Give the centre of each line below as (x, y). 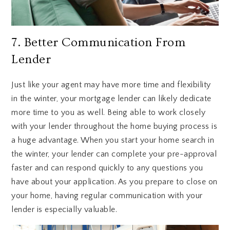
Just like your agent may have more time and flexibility (111, 84)
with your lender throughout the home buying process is (114, 126)
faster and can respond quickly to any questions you (107, 168)
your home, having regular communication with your (107, 195)
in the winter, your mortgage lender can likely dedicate (111, 98)
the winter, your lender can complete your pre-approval (114, 154)
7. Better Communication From (99, 42)
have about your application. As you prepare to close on (114, 181)
